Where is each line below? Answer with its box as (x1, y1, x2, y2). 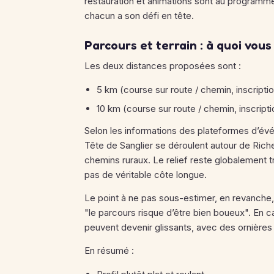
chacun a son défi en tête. (84, 10, 194, 21)
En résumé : (84, 245, 134, 256)
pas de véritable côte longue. (84, 169, 207, 180)
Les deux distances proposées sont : (84, 60, 241, 72)
